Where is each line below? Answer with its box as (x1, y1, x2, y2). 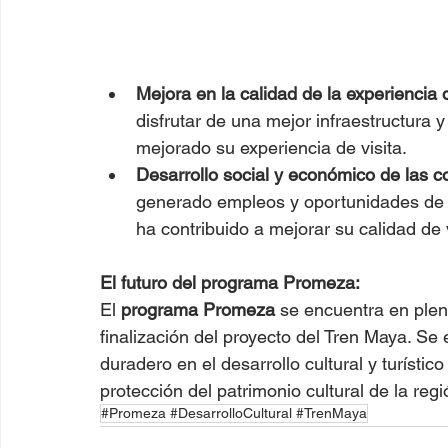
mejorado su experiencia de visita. (136, 136, 407, 158)
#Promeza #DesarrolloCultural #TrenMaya (101, 404, 367, 421)
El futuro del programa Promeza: (100, 271, 360, 293)
